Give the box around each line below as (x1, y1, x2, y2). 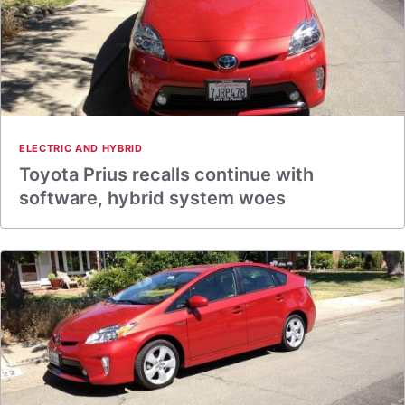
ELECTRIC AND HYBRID (19, 142, 143, 155)
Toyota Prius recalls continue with (19, 164, 314, 185)
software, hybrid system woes (19, 187, 286, 209)
